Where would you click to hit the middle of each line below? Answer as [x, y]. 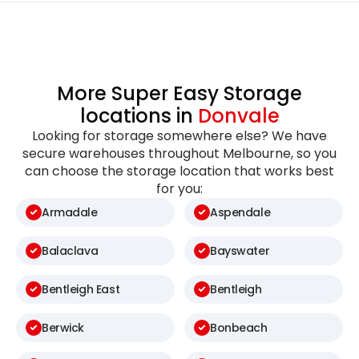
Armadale [70, 212]
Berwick [63, 327]
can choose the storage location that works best [179, 171]
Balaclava [70, 250]
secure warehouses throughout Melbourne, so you [179, 154]
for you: [179, 189]
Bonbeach [239, 327]
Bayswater [240, 250]
